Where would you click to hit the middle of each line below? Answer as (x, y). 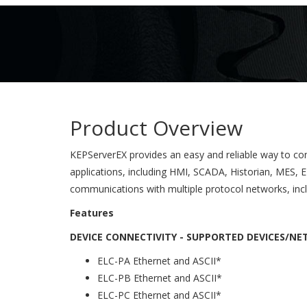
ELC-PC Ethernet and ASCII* (159, 295)
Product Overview (156, 128)
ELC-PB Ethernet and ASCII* (160, 278)
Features (92, 213)
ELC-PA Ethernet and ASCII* (159, 261)
